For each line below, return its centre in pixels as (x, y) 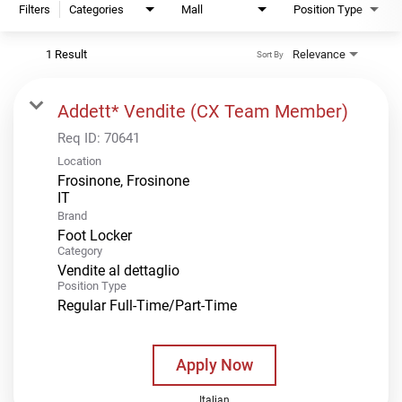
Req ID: (81, 138)
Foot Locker (95, 235)
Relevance (319, 54)
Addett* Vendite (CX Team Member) (203, 111)
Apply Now (214, 364)
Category (80, 250)
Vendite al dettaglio (118, 270)
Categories (96, 9)
